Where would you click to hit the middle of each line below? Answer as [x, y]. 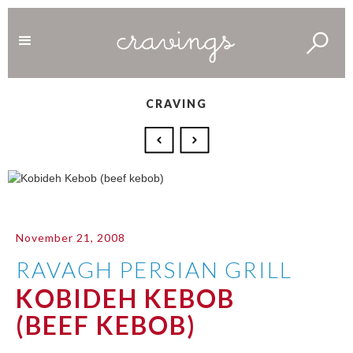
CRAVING [176, 103]
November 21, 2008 [71, 237]
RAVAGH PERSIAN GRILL [154, 269]
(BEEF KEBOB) [106, 325]
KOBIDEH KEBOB [125, 298]
